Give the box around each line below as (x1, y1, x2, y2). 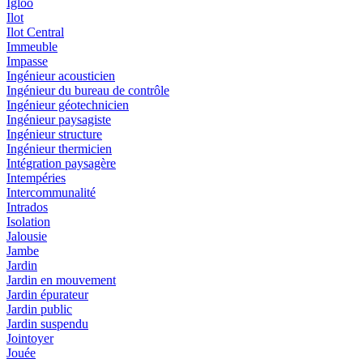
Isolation (6, 215, 50, 229)
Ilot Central (6, 25, 64, 40)
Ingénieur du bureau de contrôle (6, 83, 169, 98)
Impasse (6, 54, 48, 69)
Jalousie (6, 229, 47, 244)
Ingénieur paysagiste (6, 113, 111, 127)
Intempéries (6, 171, 66, 186)
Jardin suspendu (6, 317, 88, 331)
